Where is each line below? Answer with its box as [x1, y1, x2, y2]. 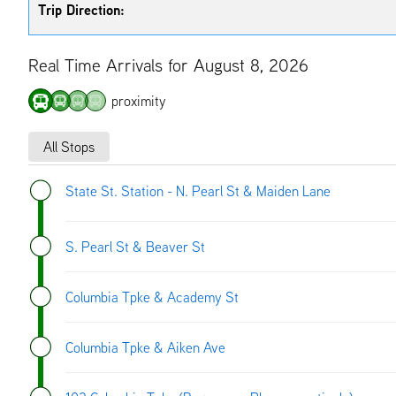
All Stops [43, 137, 95, 156]
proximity [111, 91, 166, 110]
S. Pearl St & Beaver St [65, 237, 205, 255]
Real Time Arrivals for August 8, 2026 [28, 53, 308, 76]
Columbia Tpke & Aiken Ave [65, 338, 225, 356]
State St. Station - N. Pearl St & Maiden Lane [65, 181, 331, 200]
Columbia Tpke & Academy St [65, 287, 239, 306]
